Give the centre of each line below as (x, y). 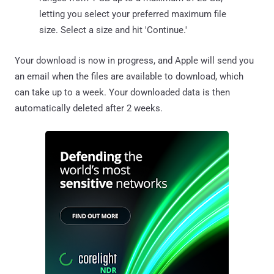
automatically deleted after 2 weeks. (89, 108)
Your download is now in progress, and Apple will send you (134, 60)
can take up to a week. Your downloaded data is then (122, 92)
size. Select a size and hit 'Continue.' (113, 30)
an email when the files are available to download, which (129, 76)
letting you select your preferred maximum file (133, 14)
